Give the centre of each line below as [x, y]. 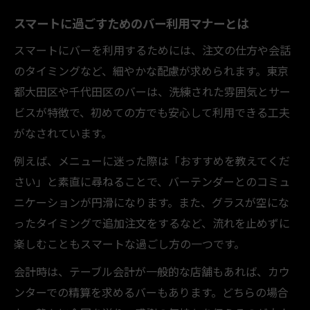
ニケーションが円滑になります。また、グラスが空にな [152, 202]
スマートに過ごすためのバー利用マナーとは [131, 23]
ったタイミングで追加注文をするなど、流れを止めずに [152, 222]
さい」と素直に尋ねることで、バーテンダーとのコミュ [152, 181]
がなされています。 [63, 133]
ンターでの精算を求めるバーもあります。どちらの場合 [151, 292]
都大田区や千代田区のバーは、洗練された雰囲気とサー [152, 91]
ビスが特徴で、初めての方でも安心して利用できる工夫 [152, 112]
